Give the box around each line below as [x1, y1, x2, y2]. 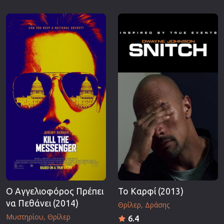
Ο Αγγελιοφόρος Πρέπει [6, 186, 103, 196]
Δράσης [145, 199, 169, 209]
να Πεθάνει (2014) [6, 198, 78, 208]
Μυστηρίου [6, 211, 43, 221]
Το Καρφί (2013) [118, 186, 183, 196]
